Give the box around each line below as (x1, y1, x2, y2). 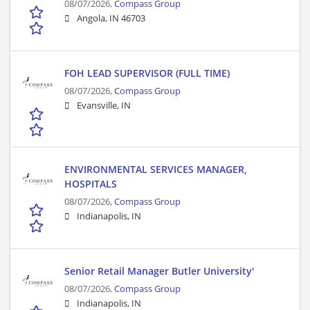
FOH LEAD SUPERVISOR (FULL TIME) (64, 66, 230, 80)
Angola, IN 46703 (77, 12, 145, 25)
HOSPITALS (64, 177, 117, 191)
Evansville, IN (77, 100, 131, 112)
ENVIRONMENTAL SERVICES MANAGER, (64, 163, 247, 176)
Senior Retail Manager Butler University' (64, 264, 254, 278)
